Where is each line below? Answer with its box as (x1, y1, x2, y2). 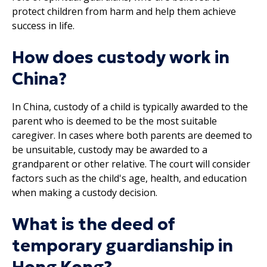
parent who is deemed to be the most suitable (12, 114, 217, 128)
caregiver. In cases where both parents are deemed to (12, 128, 252, 142)
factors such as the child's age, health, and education (12, 171, 247, 185)
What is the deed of (12, 213, 175, 235)
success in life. (12, 18, 74, 32)
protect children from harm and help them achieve (12, 4, 236, 18)
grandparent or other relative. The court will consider (12, 157, 250, 170)
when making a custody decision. (12, 185, 157, 199)
